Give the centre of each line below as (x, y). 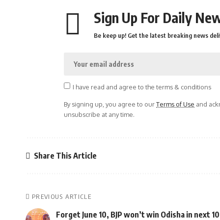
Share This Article (65, 155)
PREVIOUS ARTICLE (62, 197)
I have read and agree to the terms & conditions (142, 87)
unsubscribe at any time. (99, 115)
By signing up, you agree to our (110, 104)
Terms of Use (175, 104)
